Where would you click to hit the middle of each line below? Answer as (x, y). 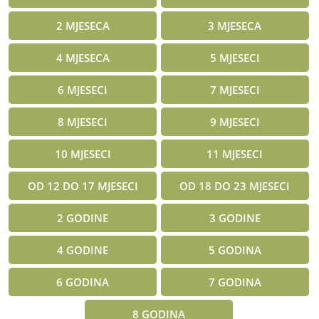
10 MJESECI (83, 153)
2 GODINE (83, 218)
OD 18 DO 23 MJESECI (235, 185)
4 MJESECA (83, 57)
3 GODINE (235, 218)
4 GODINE (83, 250)
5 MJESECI (235, 57)
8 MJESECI (83, 121)
